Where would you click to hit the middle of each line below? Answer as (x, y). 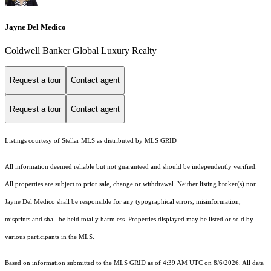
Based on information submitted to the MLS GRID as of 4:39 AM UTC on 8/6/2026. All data (134, 263)
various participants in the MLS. (51, 237)
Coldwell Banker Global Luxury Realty (81, 50)
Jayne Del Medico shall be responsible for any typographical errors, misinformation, (123, 202)
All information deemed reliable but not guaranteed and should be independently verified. (131, 167)
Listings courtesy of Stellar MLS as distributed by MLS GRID (91, 141)
